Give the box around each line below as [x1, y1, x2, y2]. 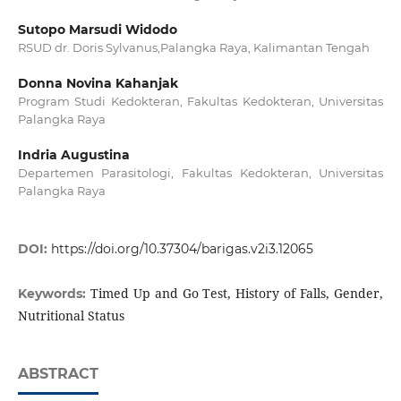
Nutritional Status [17, 307, 124, 325]
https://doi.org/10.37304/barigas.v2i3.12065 [50, 241, 313, 258]
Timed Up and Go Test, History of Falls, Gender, [90, 285, 384, 303]
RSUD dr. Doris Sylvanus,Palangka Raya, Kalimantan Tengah [17, 40, 370, 55]
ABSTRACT [17, 365, 98, 383]
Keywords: [17, 286, 90, 303]
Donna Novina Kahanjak [17, 75, 178, 92]
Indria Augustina [17, 147, 130, 164]
